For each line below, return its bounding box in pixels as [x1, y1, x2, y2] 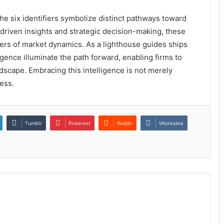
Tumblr [25, 119, 42, 126]
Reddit [117, 119, 132, 126]
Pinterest [68, 119, 90, 126]
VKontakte [159, 119, 183, 126]
